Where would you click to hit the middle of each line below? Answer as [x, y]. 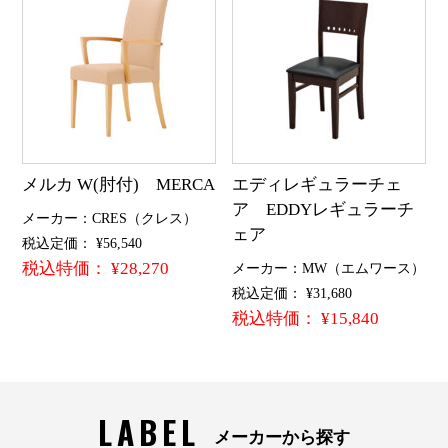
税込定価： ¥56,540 [81, 242]
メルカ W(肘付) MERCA [118, 185]
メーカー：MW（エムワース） [329, 267]
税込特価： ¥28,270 [95, 268]
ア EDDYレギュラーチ [323, 210]
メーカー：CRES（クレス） [109, 217]
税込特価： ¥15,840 [306, 318]
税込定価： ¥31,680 [292, 292]
